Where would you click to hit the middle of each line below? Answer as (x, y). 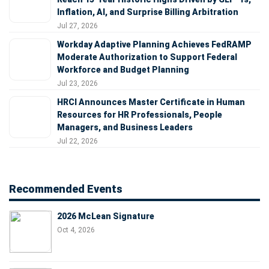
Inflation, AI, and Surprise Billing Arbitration (148, 12)
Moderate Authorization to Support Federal (147, 57)
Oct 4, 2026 (76, 230)
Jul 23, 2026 (77, 83)
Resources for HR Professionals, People (140, 114)
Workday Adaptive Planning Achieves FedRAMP (154, 44)
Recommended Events (66, 189)
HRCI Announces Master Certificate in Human (151, 102)
